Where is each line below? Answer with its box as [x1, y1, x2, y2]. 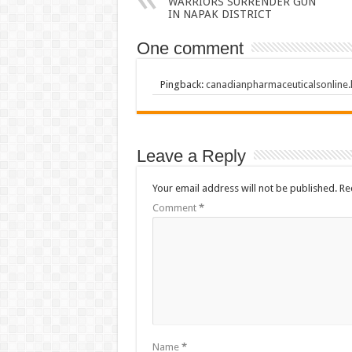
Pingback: [159, 79, 206, 90]
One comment [136, 38, 244, 58]
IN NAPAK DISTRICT [167, 8, 272, 20]
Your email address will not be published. [152, 182, 337, 194]
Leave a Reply [136, 146, 246, 166]
